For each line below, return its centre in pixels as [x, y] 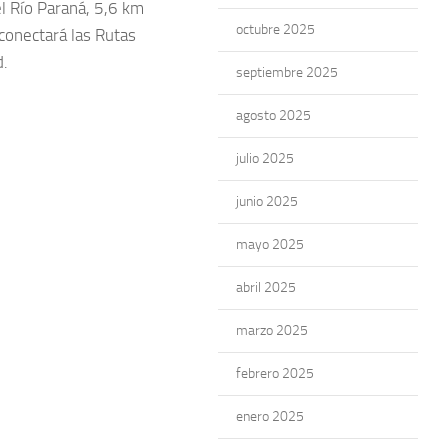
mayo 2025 [270, 244]
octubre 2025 [275, 29]
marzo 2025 [272, 330]
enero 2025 [270, 416]
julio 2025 [265, 158]
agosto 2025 [273, 115]
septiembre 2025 [287, 72]
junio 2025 [267, 201]
